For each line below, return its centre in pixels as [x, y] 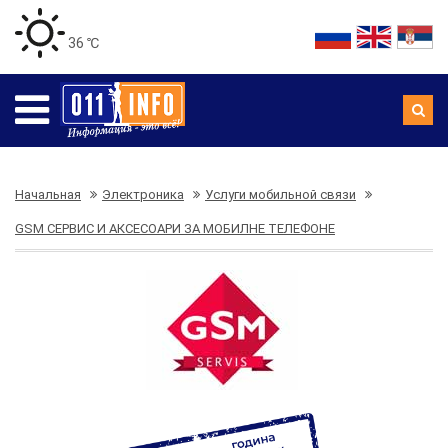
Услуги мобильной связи [280, 194]
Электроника [143, 194]
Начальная [48, 194]
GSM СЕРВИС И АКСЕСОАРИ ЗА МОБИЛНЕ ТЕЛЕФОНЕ [175, 228]
